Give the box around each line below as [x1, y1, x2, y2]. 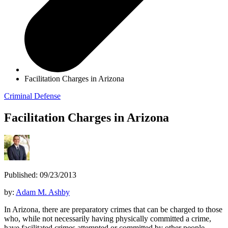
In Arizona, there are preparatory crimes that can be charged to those [4, 205, 222, 214]
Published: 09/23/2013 [4, 170, 76, 179]
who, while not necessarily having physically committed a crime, [4, 214, 211, 223]
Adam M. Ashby [16, 187, 70, 196]
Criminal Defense [4, 91, 61, 100]
